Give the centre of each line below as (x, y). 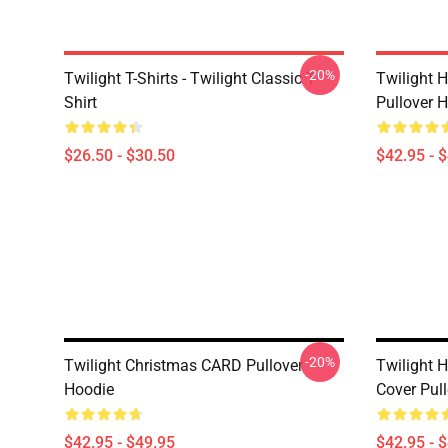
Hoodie (89, 389)
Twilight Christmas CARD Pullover (183, 365)
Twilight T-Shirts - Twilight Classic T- (191, 78)
